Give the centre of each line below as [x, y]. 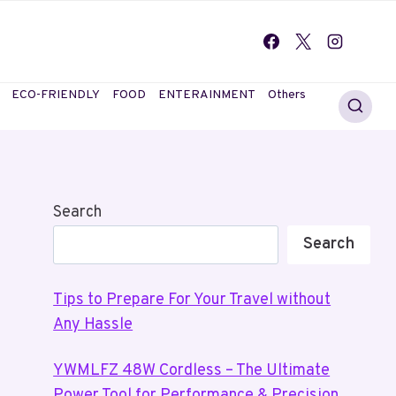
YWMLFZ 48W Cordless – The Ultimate [192, 370]
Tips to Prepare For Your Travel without [192, 300]
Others [287, 95]
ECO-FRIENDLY [56, 95]
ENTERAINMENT [207, 95]
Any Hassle [93, 324]
